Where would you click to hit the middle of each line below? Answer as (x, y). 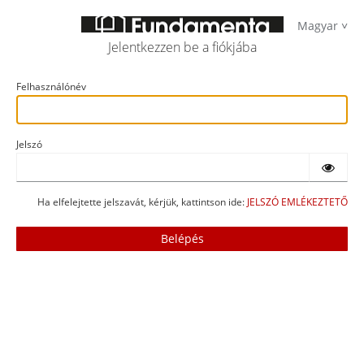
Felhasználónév (51, 87)
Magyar (318, 26)
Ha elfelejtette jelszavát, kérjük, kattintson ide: (142, 202)
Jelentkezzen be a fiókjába (182, 47)
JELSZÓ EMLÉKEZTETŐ (297, 202)
